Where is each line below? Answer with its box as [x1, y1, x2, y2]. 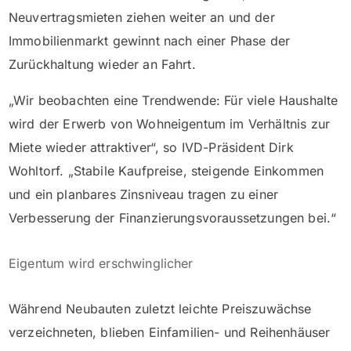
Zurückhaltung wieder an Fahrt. [9, 56, 196, 73]
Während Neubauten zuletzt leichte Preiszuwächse [9, 301, 312, 317]
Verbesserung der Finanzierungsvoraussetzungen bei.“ [9, 210, 337, 226]
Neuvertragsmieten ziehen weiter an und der [9, 9, 275, 26]
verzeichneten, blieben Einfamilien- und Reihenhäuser [9, 324, 331, 341]
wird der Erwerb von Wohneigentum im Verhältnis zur [9, 116, 331, 132]
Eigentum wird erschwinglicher [9, 255, 194, 272]
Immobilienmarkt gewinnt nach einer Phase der [9, 33, 291, 49]
